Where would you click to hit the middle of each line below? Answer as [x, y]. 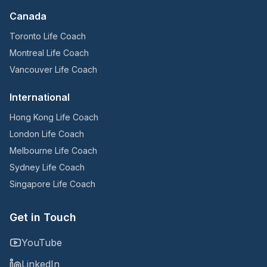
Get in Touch [43, 217]
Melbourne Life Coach [53, 150]
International [40, 97]
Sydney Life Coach [47, 167]
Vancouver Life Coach [53, 69]
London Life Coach [47, 133]
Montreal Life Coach [49, 52]
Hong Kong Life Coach [54, 117]
